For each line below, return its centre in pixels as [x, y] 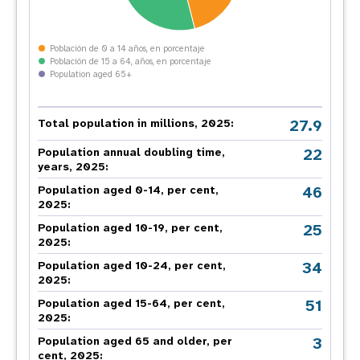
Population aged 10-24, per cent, [132, 265]
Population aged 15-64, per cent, [131, 303]
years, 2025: [73, 166]
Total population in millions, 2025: [136, 123]
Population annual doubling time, [131, 152]
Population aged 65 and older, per [135, 341]
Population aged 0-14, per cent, [128, 190]
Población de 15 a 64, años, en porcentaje [131, 61]
